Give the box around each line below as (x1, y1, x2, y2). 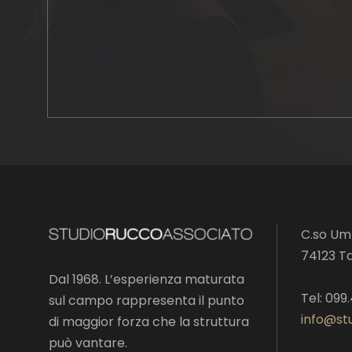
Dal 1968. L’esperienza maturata (49, 270, 244, 289)
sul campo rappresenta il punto (49, 291, 244, 310)
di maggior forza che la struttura (49, 313, 249, 332)
